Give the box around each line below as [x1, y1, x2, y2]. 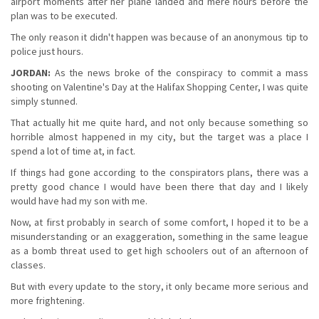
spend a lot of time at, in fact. [11, 144, 135, 157]
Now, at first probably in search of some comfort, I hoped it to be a [11, 215, 308, 229]
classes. [11, 258, 46, 271]
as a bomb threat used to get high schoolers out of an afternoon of [11, 244, 308, 257]
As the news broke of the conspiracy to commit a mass [51, 66, 308, 79]
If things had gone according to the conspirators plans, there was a [11, 165, 308, 179]
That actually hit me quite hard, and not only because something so [11, 115, 308, 129]
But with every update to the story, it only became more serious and [11, 279, 308, 293]
